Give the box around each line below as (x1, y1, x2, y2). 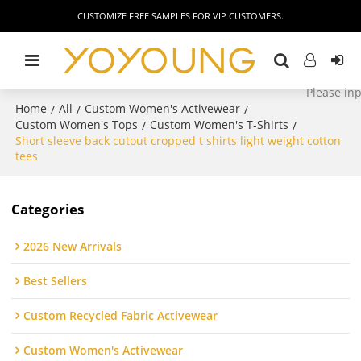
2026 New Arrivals (23, 239, 122, 255)
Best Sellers (23, 273, 88, 289)
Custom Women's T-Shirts (150, 117, 289, 132)
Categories (11, 199, 85, 218)
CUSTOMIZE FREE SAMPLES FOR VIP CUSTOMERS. (77, 10, 284, 22)
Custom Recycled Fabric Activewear (23, 308, 218, 324)
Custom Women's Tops (15, 117, 139, 132)
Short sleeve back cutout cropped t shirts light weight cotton (15, 133, 342, 148)
